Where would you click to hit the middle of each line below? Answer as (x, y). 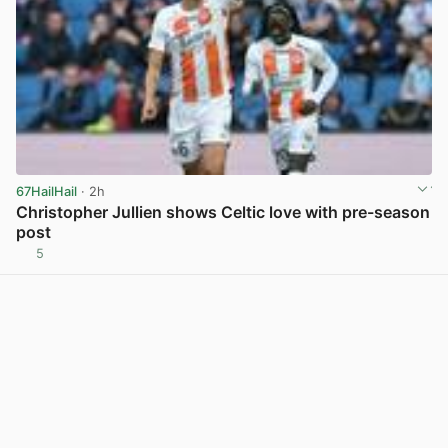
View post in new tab (366, 261)
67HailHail (46, 192)
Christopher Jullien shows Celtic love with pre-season (223, 212)
